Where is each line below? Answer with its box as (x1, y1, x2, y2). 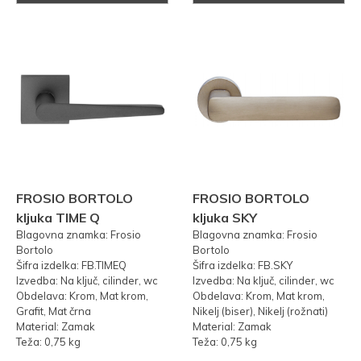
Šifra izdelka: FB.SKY (193, 259, 293, 272)
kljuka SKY (193, 210, 257, 226)
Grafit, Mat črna (16, 305, 91, 318)
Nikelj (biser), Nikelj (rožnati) (193, 305, 328, 318)
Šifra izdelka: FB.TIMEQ (16, 259, 127, 272)
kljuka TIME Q (16, 210, 100, 226)
